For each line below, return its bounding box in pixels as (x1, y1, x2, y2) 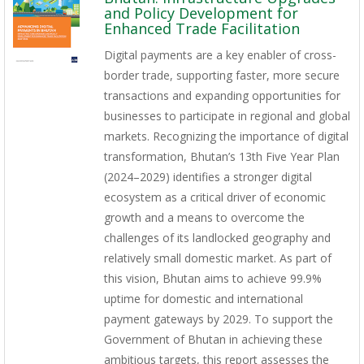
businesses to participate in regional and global (103, 108, 350, 124)
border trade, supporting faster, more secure (103, 67, 340, 84)
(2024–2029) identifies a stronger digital (103, 169, 312, 185)
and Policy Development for (103, 3, 298, 24)
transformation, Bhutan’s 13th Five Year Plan (103, 149, 340, 165)
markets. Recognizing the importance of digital (103, 128, 349, 145)
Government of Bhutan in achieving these (103, 331, 323, 348)
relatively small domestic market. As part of (103, 250, 331, 266)
